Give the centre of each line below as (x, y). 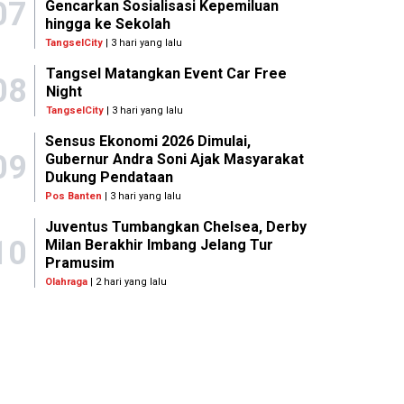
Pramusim (80, 263)
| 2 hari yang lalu (128, 282)
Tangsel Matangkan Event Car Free (166, 74)
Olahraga (67, 282)
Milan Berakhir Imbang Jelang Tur (160, 245)
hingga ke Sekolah (108, 24)
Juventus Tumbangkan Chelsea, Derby (176, 227)
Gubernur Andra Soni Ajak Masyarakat (175, 160)
